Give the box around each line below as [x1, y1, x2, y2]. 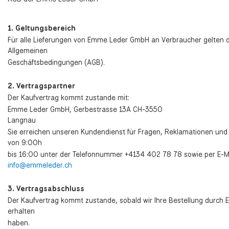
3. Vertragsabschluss [8, 184, 84, 193]
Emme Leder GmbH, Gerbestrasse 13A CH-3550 [8, 104, 163, 114]
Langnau [8, 115, 36, 125]
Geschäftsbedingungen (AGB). [8, 57, 105, 67]
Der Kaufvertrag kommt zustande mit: [8, 93, 129, 102]
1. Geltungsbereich [8, 23, 76, 33]
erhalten [8, 206, 35, 216]
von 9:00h [8, 138, 42, 147]
